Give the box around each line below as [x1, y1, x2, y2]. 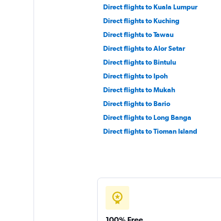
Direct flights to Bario [103, 100, 170, 108]
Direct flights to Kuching [103, 17, 180, 25]
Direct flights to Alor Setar [103, 44, 185, 53]
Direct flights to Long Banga [103, 113, 191, 122]
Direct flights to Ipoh [103, 72, 168, 80]
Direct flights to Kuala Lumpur [103, 3, 197, 11]
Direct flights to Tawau [103, 31, 174, 39]
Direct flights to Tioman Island [103, 127, 197, 136]
